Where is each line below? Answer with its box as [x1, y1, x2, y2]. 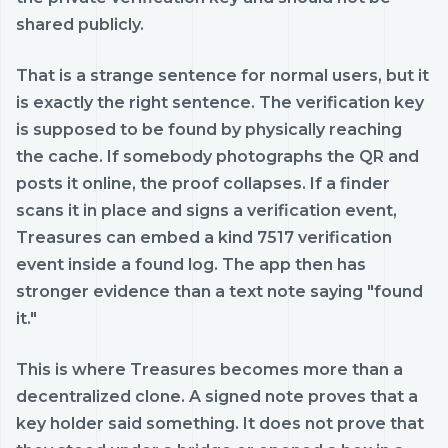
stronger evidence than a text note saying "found [16, 281, 423, 301]
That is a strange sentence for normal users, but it [16, 65, 429, 85]
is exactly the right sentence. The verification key [16, 92, 424, 112]
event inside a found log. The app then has [16, 254, 366, 274]
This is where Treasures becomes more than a [16, 359, 403, 379]
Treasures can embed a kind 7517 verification [16, 227, 392, 247]
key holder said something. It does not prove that [16, 413, 424, 433]
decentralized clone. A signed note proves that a [16, 386, 418, 406]
